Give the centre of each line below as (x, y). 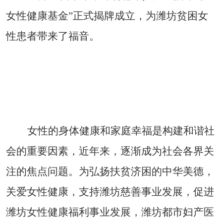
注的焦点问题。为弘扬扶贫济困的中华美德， (110, 172)
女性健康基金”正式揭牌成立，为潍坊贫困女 (107, 16)
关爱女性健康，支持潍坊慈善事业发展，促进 (110, 192)
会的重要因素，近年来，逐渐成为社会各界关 (110, 151)
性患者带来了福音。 (53, 36)
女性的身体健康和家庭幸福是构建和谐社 (121, 131)
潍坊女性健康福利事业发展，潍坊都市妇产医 (110, 212)
